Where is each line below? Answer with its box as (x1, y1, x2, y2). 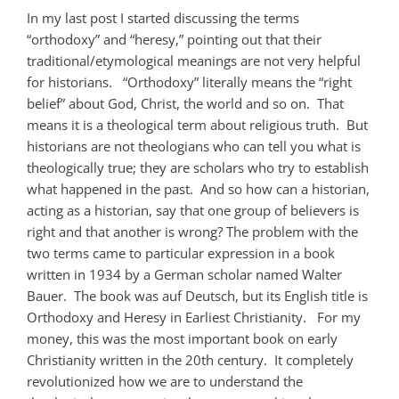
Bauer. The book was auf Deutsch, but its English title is (27, 286, 368, 305)
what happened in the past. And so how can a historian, (27, 179, 370, 198)
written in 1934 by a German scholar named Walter (27, 265, 342, 283)
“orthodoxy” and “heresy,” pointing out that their (27, 29, 322, 48)
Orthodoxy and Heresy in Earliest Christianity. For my (27, 307, 361, 326)
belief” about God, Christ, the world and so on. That (27, 94, 344, 112)
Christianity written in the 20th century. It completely (27, 350, 354, 369)
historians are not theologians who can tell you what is (27, 136, 361, 155)
